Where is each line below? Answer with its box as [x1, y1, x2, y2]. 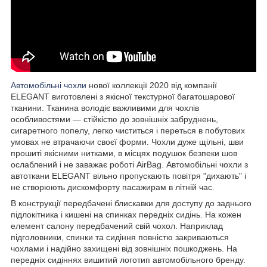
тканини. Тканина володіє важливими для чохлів [11, 103, 199, 113]
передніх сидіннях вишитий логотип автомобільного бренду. [11, 254, 246, 265]
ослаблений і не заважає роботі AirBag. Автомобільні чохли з [11, 159, 248, 169]
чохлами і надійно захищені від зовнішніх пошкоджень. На [11, 243, 237, 253]
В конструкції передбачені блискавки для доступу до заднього [11, 198, 252, 208]
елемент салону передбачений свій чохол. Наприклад [11, 221, 223, 231]
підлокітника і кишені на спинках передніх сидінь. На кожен [11, 209, 241, 219]
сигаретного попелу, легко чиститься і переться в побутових [11, 125, 245, 135]
